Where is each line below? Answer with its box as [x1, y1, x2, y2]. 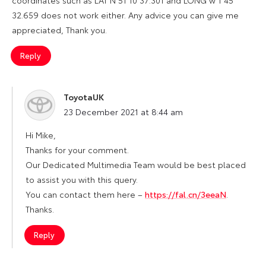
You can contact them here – [26, 188, 145, 200]
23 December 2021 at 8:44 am [64, 105, 183, 118]
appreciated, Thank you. [12, 23, 107, 36]
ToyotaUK [64, 90, 104, 103]
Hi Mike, [26, 128, 56, 141]
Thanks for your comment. [26, 143, 129, 156]
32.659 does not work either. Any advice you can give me [12, 8, 239, 21]
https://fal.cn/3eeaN [145, 188, 226, 200]
